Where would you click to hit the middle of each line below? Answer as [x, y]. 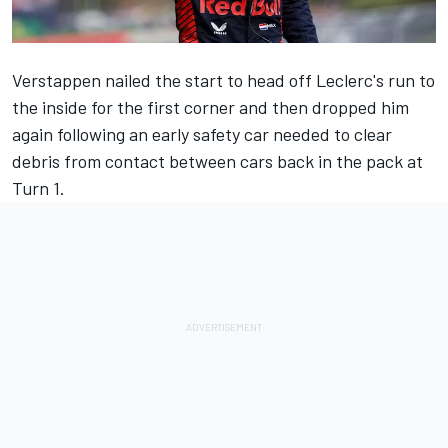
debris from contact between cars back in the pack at [217, 160]
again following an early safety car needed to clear [202, 133]
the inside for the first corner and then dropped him [210, 106]
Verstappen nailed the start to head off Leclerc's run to [223, 79]
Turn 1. [38, 187]
